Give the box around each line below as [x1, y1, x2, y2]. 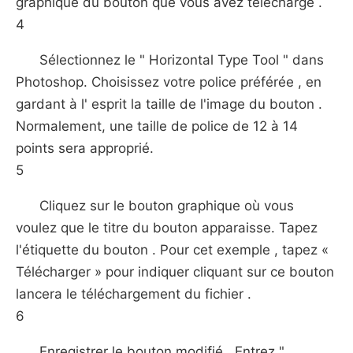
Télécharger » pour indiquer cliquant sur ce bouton [16, 264, 334, 280]
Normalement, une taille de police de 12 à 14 [16, 118, 298, 134]
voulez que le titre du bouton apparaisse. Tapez [16, 220, 318, 236]
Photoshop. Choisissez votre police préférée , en [16, 74, 321, 90]
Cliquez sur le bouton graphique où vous [39, 198, 294, 214]
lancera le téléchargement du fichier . [16, 286, 251, 302]
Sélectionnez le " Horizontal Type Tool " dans [39, 52, 324, 68]
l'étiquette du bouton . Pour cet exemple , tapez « [16, 242, 329, 258]
